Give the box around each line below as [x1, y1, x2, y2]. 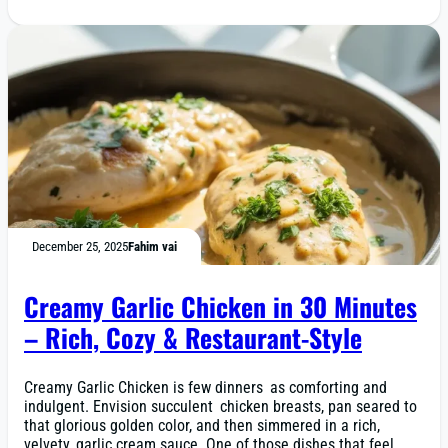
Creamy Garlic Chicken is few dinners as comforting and [24, 378, 387, 398]
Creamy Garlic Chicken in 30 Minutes [24, 286, 417, 325]
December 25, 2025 [32, 238, 128, 254]
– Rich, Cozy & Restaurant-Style [24, 317, 362, 356]
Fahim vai [128, 238, 177, 254]
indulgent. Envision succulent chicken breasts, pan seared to [24, 397, 417, 417]
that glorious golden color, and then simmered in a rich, [24, 416, 380, 436]
